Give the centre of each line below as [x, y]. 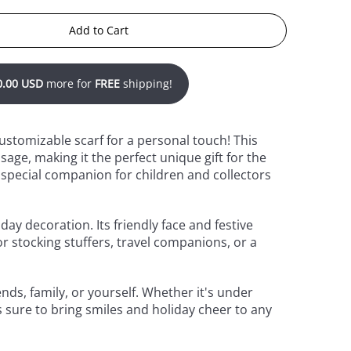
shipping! [147, 83]
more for [69, 83]
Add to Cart [99, 30]
